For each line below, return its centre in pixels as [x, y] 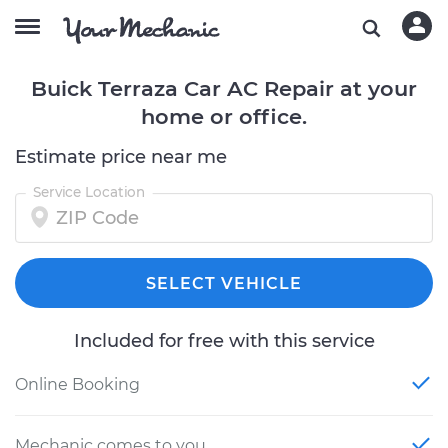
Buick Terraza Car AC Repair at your [224, 88]
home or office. [224, 116]
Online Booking [77, 384]
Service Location [89, 192]
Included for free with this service [224, 341]
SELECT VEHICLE [224, 283]
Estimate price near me [121, 157]
